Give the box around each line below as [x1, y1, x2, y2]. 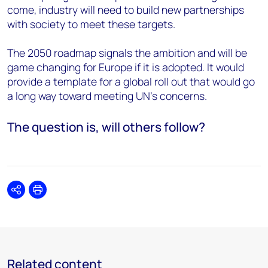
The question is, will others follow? [7, 118, 205, 135]
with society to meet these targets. [7, 17, 178, 31]
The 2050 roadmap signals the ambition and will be [7, 45, 247, 60]
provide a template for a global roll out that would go [7, 74, 255, 89]
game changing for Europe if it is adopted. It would [7, 60, 244, 74]
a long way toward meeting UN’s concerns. [7, 89, 209, 103]
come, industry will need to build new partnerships [7, 2, 244, 17]
